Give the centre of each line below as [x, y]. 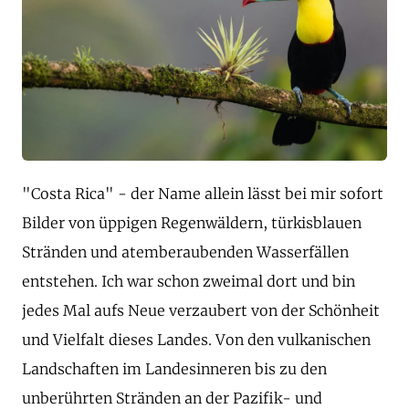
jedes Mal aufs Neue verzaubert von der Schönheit [201, 310]
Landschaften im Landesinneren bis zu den [174, 369]
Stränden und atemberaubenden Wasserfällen [185, 252]
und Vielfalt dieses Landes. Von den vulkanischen [196, 340]
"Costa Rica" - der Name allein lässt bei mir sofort [203, 194]
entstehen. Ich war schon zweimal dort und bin [189, 281]
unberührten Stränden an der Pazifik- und [172, 398]
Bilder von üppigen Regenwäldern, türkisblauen [192, 223]
